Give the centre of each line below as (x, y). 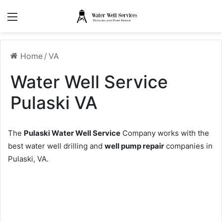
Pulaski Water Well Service (72, 133)
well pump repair (134, 146)
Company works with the (165, 133)
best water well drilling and (56, 146)
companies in (188, 146)
